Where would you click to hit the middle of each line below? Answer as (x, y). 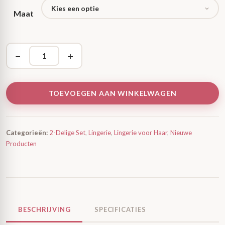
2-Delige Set (67, 133)
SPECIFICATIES (120, 209)
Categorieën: (27, 133)
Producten (21, 144)
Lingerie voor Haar (141, 133)
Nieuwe (181, 133)
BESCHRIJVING (44, 209)
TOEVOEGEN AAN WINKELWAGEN (113, 93)
